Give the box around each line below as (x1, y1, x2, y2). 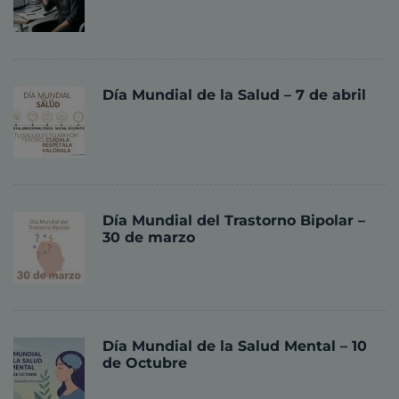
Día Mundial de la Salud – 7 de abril (102, 86, 366, 104)
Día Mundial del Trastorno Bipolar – (102, 212, 365, 230)
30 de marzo (102, 229, 195, 247)
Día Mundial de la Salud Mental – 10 (102, 338, 367, 355)
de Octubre (102, 354, 187, 372)
